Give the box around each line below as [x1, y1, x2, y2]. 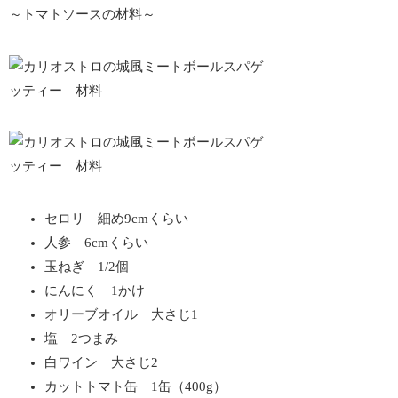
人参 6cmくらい [44, 235, 149, 250]
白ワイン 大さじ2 [44, 354, 159, 370]
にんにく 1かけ [44, 283, 146, 298]
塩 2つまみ [44, 330, 119, 346]
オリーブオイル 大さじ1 [44, 306, 199, 322]
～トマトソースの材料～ [9, 7, 156, 22]
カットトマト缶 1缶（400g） [44, 378, 227, 394]
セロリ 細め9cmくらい [44, 211, 189, 226]
